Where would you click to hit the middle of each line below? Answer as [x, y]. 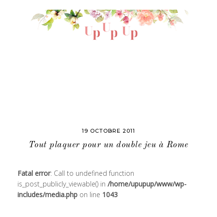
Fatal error [34, 173]
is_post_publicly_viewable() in [62, 184]
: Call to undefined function [92, 173]
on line [90, 194]
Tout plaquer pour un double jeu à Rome [108, 145]
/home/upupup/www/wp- [147, 184]
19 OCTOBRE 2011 [108, 131]
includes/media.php [47, 194]
